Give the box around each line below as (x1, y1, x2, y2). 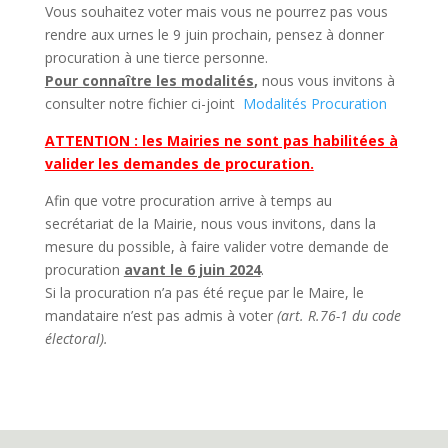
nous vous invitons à (261, 71, 395, 91)
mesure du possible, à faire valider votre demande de (44, 237, 389, 257)
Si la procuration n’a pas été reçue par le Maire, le (44, 283, 364, 303)
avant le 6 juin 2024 (123, 260, 261, 280)
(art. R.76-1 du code (276, 306, 401, 326)
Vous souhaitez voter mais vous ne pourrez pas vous (44, 2, 388, 22)
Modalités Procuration (242, 94, 387, 114)
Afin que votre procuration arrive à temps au (44, 191, 332, 211)
